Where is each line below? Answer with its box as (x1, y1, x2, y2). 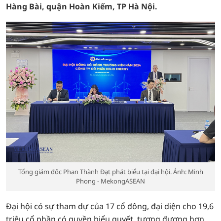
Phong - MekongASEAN (76, 177, 145, 185)
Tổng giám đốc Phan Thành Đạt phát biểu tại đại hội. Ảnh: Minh (18, 167, 203, 176)
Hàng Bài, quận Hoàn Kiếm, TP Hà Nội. (6, 1, 157, 12)
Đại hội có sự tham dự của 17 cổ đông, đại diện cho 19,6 (6, 201, 214, 212)
